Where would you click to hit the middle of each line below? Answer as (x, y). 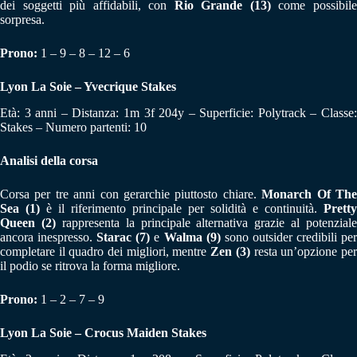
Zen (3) (230, 251)
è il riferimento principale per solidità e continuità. (182, 208)
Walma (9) (192, 237)
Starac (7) (124, 237)
